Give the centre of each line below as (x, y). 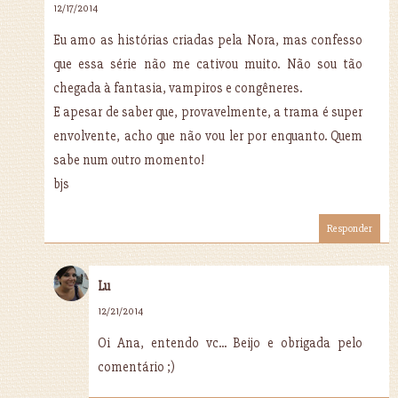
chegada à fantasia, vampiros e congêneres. (178, 88)
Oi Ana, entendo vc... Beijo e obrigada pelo (230, 342)
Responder (350, 228)
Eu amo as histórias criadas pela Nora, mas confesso (208, 40)
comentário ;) (136, 366)
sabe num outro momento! (129, 159)
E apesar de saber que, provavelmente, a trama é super (208, 111)
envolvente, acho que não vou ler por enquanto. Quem (208, 135)
